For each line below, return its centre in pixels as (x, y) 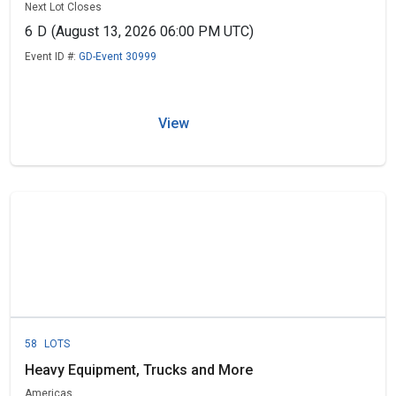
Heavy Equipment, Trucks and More (139, 370)
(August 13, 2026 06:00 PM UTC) (152, 31)
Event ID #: (52, 57)
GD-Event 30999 (118, 57)
